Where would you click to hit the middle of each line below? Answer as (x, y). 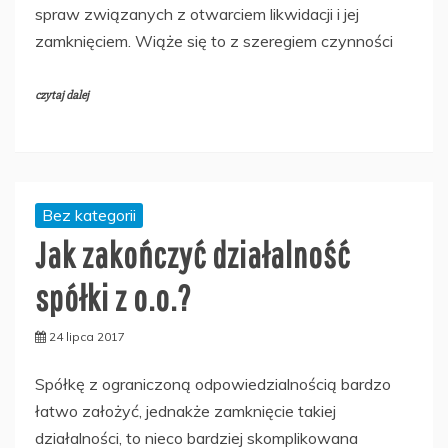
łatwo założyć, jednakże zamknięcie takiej (185, 411)
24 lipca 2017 (87, 336)
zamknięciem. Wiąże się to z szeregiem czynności (214, 41)
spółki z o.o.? (113, 297)
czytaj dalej (62, 95)
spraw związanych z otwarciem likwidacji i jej (197, 14)
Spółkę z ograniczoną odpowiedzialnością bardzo (213, 384)
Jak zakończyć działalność (192, 254)
